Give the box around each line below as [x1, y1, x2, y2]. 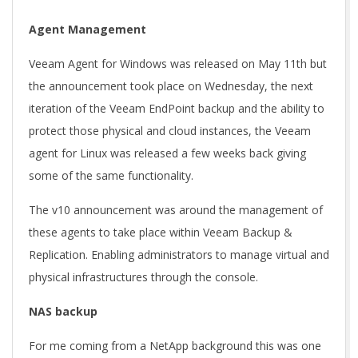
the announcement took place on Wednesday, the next [29, 78, 313, 93]
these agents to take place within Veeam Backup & [29, 225, 292, 240]
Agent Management [29, 22, 146, 37]
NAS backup [29, 304, 97, 319]
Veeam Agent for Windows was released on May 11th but [29, 56, 327, 71]
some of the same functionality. [29, 168, 193, 183]
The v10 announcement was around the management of [29, 202, 323, 217]
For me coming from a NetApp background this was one [29, 338, 321, 353]
